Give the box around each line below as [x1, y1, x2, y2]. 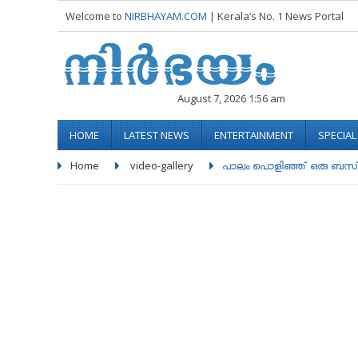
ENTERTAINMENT [214, 128, 293, 142]
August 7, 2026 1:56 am [177, 91, 285, 105]
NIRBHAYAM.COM [125, 9, 207, 23]
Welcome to [66, 9, 125, 23]
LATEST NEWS [124, 128, 189, 142]
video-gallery [130, 158, 193, 173]
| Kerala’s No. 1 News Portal [209, 9, 344, 23]
